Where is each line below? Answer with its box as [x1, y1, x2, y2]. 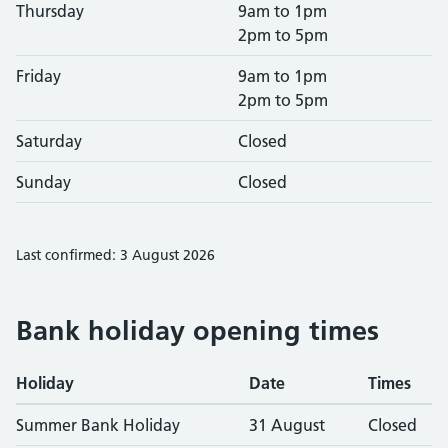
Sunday [16, 172, 71, 192]
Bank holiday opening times [16, 314, 379, 347]
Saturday [16, 131, 82, 151]
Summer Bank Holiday [16, 415, 180, 435]
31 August [249, 415, 325, 435]
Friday [16, 66, 61, 86]
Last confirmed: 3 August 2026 [16, 246, 215, 264]
